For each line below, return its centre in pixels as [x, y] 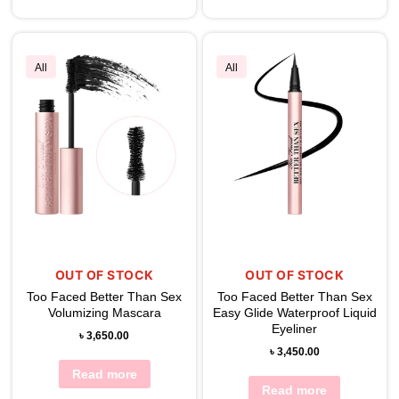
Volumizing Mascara [104, 312]
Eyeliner [295, 328]
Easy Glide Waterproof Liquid [294, 312]
